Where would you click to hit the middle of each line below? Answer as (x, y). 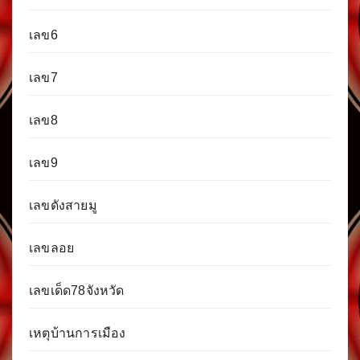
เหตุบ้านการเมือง (78, 333)
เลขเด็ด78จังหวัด (77, 291)
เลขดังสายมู (63, 206)
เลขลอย (52, 248)
